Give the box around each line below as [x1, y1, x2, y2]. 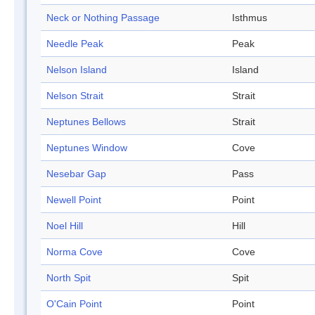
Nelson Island [46, 64, 107, 76]
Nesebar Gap [46, 168, 106, 180]
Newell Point [46, 194, 101, 206]
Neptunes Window [46, 142, 127, 154]
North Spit [46, 272, 91, 284]
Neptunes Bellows [46, 116, 126, 128]
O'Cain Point [46, 298, 102, 310]
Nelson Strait [46, 90, 103, 102]
